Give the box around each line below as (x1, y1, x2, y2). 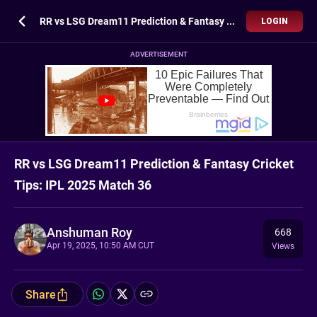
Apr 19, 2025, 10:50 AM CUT (47, 240, 154, 250)
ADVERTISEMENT (129, 50, 188, 58)
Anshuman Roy (47, 224, 132, 240)
